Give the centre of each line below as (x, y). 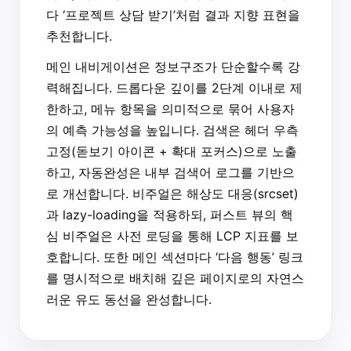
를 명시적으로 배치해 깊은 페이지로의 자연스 (175, 278)
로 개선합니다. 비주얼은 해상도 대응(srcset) (172, 193)
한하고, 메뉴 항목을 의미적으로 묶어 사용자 (170, 109)
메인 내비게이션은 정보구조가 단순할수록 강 (173, 66)
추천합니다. (79, 36)
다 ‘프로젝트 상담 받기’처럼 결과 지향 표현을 (173, 14)
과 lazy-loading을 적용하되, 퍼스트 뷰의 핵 (170, 214)
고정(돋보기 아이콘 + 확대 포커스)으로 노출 (172, 151)
